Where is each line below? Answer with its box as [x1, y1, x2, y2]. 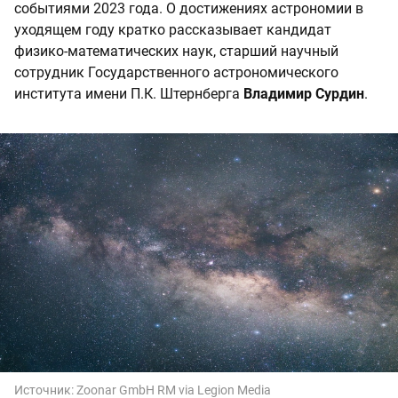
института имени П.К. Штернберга [14, 85, 243, 103]
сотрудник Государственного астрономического [14, 64, 338, 82]
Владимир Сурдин [243, 85, 364, 103]
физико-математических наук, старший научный [14, 43, 338, 60]
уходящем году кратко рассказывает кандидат [14, 21, 331, 39]
